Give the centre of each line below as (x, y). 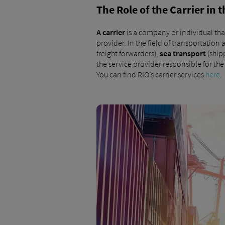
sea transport (183, 53)
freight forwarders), (128, 53)
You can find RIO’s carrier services (151, 75)
